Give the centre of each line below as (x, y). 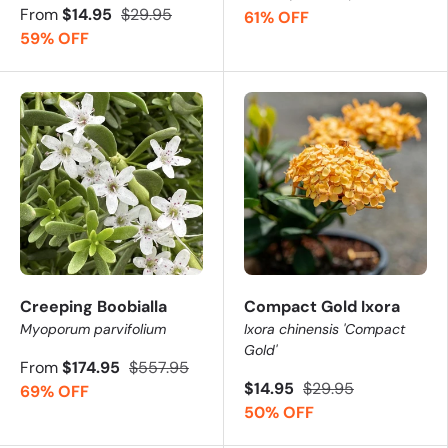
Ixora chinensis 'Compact (324, 328)
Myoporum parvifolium (93, 328)
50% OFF (279, 412)
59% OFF (54, 38)
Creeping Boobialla (93, 306)
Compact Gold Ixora (322, 306)
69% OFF (54, 391)
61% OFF (276, 17)
